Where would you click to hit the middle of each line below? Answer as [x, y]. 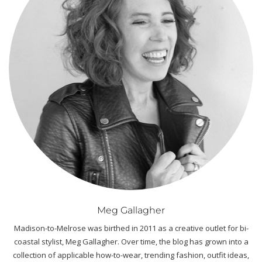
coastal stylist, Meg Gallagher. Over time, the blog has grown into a [131, 241]
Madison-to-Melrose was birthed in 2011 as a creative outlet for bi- [131, 228]
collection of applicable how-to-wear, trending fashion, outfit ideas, [131, 255]
